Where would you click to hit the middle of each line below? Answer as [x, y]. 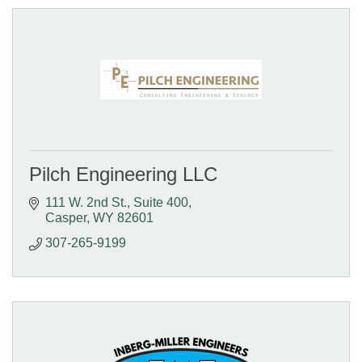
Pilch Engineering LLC [123, 174]
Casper [66, 217]
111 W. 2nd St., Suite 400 [117, 202]
